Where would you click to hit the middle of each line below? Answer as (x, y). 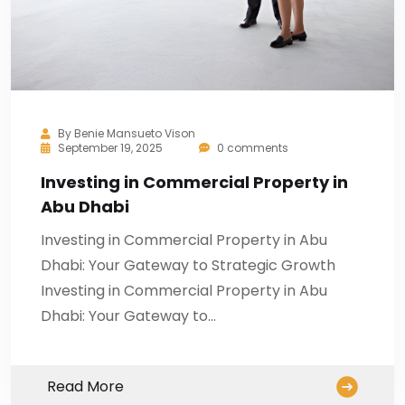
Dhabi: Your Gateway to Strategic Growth (188, 265)
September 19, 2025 (110, 148)
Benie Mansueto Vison (135, 133)
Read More (85, 386)
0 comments (251, 148)
